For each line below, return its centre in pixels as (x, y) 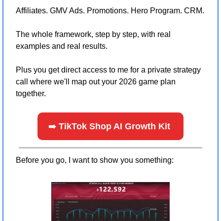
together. (31, 94)
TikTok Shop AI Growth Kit (116, 127)
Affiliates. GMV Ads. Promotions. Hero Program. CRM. (110, 11)
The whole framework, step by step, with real (93, 35)
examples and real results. (62, 46)
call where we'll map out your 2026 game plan (96, 82)
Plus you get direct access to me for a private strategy (108, 70)
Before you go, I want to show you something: (95, 160)
